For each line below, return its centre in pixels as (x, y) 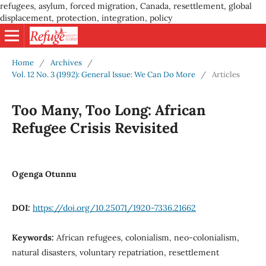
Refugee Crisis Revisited (95, 128)
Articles (226, 74)
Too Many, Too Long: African (108, 110)
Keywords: (34, 237)
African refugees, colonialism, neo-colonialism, (148, 237)
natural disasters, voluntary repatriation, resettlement (115, 252)
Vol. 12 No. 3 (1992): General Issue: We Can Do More (103, 74)
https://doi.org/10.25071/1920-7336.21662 (114, 208)
